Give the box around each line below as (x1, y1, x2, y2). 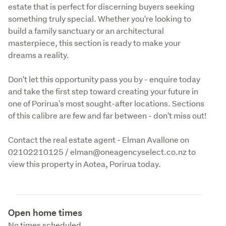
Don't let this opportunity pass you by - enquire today (8, 73, 200, 84)
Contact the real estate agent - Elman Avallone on (8, 134, 189, 145)
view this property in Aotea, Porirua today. (8, 158, 161, 169)
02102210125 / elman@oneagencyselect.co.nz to (8, 146, 196, 157)
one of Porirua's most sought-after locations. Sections (8, 97, 204, 108)
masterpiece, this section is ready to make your (8, 37, 181, 48)
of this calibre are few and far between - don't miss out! (8, 109, 208, 121)
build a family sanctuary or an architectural (8, 25, 164, 36)
